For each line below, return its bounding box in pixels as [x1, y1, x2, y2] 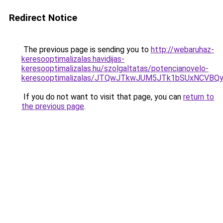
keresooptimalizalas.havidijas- [21, 54, 124, 64]
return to [183, 92, 214, 102]
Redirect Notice [9, 12, 77, 23]
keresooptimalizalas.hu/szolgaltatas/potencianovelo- [21, 64, 209, 73]
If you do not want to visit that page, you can [21, 92, 183, 102]
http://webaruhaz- [151, 45, 214, 54]
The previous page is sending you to [21, 45, 151, 54]
